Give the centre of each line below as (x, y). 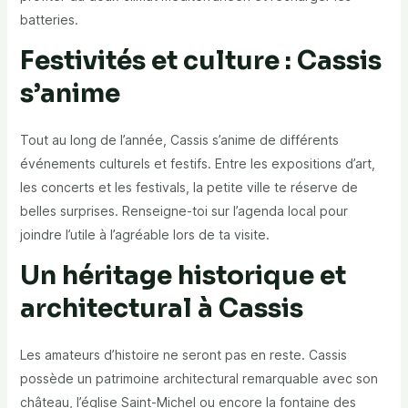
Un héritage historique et (183, 276)
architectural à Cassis (161, 309)
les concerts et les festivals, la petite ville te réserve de (189, 188)
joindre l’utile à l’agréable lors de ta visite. (144, 235)
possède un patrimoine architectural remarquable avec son (199, 379)
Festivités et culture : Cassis (200, 61)
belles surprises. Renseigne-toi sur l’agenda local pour (184, 211)
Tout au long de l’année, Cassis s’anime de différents (179, 140)
